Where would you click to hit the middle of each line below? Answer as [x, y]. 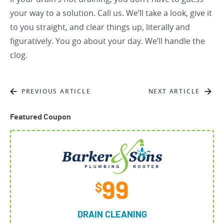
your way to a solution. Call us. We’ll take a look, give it [111, 13]
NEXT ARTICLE [174, 91]
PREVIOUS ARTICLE [56, 91]
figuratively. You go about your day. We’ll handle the [107, 41]
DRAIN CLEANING [112, 215]
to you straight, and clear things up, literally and [100, 27]
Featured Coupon [40, 117]
